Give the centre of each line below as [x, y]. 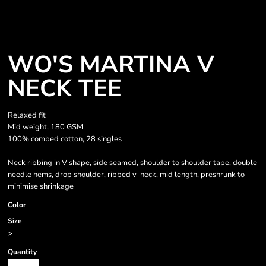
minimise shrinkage [41, 186]
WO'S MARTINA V [111, 65]
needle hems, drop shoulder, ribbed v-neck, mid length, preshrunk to [126, 175]
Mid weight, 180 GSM [45, 127]
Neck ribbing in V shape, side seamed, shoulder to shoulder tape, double [132, 163]
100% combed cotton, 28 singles [65, 139]
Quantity [22, 252]
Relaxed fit [27, 115]
